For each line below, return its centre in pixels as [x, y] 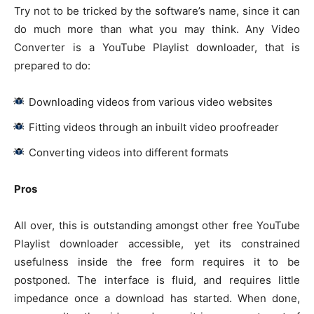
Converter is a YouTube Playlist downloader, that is [157, 48]
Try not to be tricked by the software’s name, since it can [157, 11]
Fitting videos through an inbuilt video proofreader [154, 128]
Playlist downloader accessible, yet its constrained [157, 244]
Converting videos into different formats [129, 153]
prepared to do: [52, 66]
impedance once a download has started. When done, [157, 299]
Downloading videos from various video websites [151, 102]
